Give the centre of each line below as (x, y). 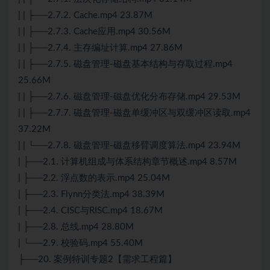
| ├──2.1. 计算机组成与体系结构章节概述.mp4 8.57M (127, 162)
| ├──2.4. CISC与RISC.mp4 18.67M (90, 211)
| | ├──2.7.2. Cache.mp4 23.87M (85, 16)
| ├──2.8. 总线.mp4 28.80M (76, 227)
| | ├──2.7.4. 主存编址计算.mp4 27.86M (100, 48)
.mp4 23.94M (213, 146)
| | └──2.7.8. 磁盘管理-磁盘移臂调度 (93, 146)
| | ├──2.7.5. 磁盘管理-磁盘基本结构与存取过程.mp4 (125, 64)
